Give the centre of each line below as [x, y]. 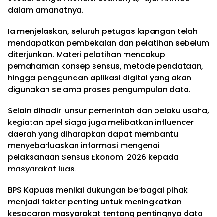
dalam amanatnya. [46, 10]
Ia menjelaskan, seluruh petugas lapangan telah [103, 31]
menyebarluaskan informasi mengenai [84, 146]
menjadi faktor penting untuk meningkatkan [95, 202]
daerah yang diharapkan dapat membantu [93, 134]
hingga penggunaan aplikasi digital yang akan [100, 78]
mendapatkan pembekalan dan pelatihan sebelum [108, 43]
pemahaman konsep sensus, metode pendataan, [106, 66]
